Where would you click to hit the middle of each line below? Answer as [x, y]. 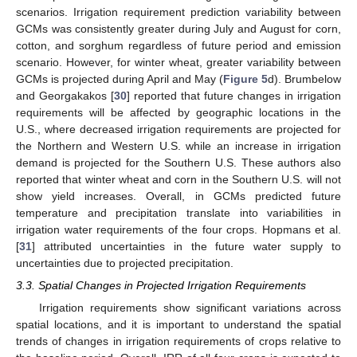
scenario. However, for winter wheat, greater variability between [178, 62]
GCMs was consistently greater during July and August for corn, [178, 28]
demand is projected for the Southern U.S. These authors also [178, 162]
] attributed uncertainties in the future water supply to [186, 246]
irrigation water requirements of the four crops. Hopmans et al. [178, 229]
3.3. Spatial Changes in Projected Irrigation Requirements [161, 285]
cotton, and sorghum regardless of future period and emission [178, 45]
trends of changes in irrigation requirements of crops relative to [178, 341]
